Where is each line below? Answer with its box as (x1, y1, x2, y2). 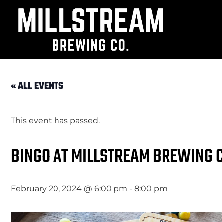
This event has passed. (11, 116, 100, 126)
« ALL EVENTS (11, 79, 63, 94)
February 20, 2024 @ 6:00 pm (11, 184, 127, 194)
